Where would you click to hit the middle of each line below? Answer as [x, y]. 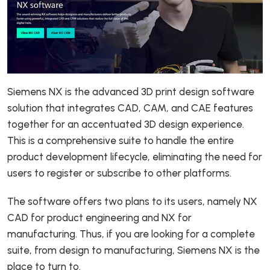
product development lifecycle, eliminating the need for [135, 157]
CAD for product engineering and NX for [99, 218]
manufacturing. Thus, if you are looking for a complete [131, 234]
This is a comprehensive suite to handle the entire [121, 141]
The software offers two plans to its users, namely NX [132, 202]
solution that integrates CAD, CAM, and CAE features [130, 108]
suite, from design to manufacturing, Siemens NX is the [133, 250]
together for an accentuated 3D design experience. [126, 124]
